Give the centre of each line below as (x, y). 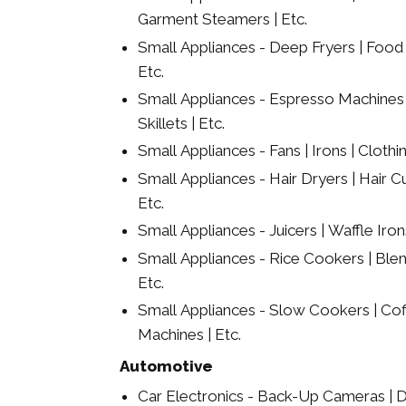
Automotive (166, 366)
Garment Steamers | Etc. (222, 19)
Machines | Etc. (189, 334)
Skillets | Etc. (181, 123)
